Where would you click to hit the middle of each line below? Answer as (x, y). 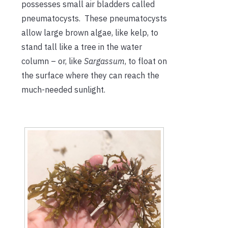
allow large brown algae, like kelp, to (90, 32)
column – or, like (53, 61)
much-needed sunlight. (63, 89)
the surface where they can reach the (90, 75)
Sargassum (104, 61)
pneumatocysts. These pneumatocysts (94, 18)
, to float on (146, 61)
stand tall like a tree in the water (82, 47)
